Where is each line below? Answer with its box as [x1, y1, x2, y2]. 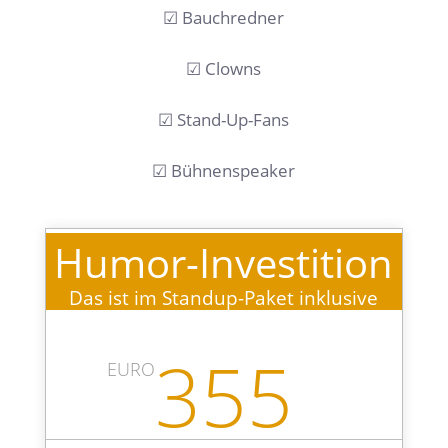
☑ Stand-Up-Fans [158, 108, 290, 132]
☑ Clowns [186, 57, 262, 81]
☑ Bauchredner [163, 6, 285, 30]
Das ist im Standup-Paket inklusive [69, 285, 379, 312]
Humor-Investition [54, 235, 394, 291]
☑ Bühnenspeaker [152, 159, 296, 183]
